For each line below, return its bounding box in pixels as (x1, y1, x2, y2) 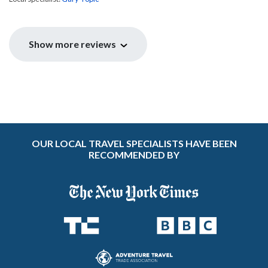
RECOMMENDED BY (89, 149, 179, 161)
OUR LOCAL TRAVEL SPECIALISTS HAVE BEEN (31, 138, 237, 150)
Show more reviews (29, 38, 118, 50)
